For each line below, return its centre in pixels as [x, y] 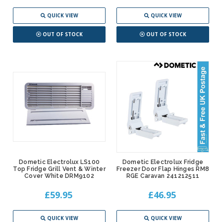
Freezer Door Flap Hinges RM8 [163, 169]
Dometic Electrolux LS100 [59, 162]
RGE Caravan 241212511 [163, 176]
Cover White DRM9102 [59, 176]
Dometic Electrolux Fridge [163, 162]
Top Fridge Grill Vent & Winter [59, 169]
